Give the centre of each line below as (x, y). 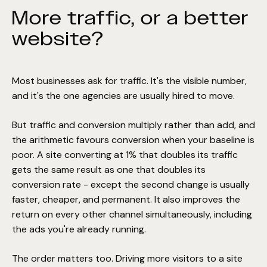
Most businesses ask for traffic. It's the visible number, (129, 81)
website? (58, 39)
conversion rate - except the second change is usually (131, 185)
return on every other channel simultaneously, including (132, 215)
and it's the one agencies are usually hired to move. (123, 96)
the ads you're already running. (79, 229)
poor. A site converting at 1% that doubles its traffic (125, 155)
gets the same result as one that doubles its (109, 170)
